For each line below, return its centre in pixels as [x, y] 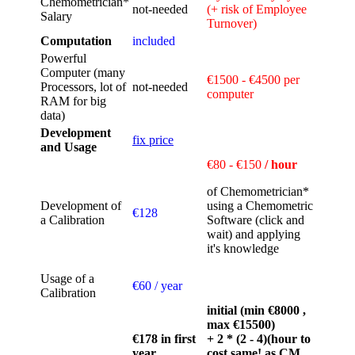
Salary [56, 17]
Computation [76, 41]
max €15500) [241, 325]
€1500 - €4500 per [253, 80]
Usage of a [67, 279]
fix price [153, 140]
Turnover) [232, 24]
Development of [81, 206]
